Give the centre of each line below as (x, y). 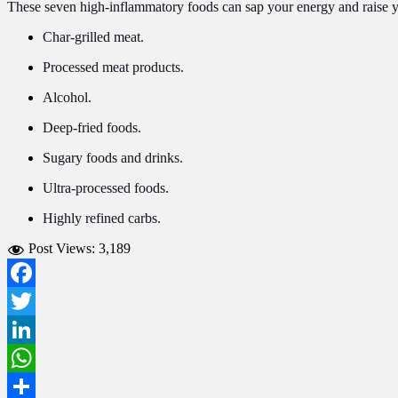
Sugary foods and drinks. (113, 157)
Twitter (27, 329)
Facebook (35, 300)
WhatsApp (37, 386)
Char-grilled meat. (93, 36)
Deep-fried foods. (92, 127)
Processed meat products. (113, 67)
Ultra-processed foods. (106, 187)
